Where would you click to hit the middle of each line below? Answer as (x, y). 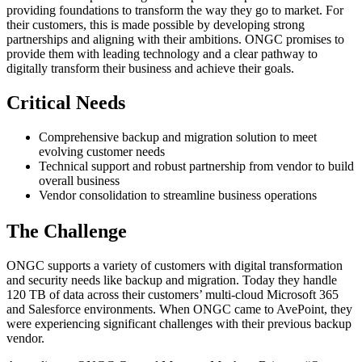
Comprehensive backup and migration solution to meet (178, 137)
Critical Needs (66, 103)
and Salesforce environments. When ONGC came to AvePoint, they (179, 309)
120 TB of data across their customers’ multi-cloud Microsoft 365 (173, 295)
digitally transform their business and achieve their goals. (150, 69)
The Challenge (67, 232)
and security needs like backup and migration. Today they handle (172, 280)
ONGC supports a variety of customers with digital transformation (175, 266)
